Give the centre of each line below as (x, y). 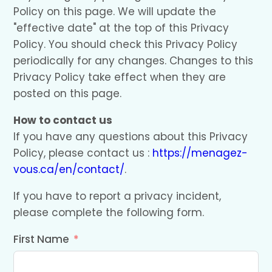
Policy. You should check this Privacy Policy (126, 45)
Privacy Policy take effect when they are (120, 77)
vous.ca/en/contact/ (69, 170)
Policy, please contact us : (83, 153)
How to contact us (63, 121)
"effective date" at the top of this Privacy (121, 28)
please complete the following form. (109, 213)
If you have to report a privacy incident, (117, 196)
